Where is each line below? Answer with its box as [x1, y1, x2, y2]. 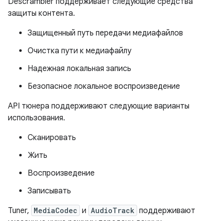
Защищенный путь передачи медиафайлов [28, 28, 183, 38]
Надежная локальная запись [28, 64, 131, 74]
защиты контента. [8, 8, 75, 19]
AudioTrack [91, 206, 135, 216]
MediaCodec [34, 206, 77, 216]
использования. [8, 113, 65, 123]
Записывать [28, 186, 71, 196]
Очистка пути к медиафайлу [28, 46, 131, 56]
